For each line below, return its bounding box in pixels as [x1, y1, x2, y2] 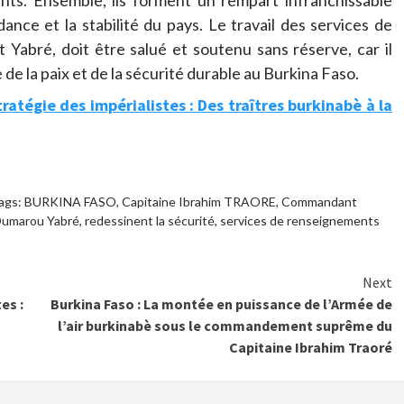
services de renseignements [219, 213, 380, 229]
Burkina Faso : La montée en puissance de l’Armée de [50, 295, 392, 314]
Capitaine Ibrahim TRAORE [121, 194, 276, 210]
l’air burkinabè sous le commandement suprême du [58, 317, 392, 335]
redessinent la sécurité [84, 213, 215, 229]
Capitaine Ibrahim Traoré [229, 338, 392, 357]
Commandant [280, 194, 357, 210]
